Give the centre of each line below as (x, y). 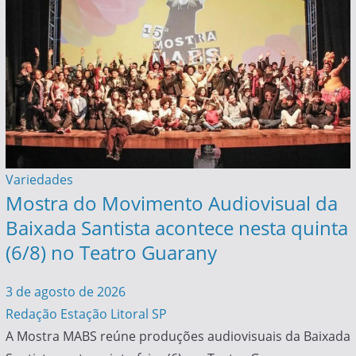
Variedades (39, 180)
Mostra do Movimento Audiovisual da (171, 203)
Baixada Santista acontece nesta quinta (176, 228)
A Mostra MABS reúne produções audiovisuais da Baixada (178, 337)
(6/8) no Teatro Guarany (111, 253)
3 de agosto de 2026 (65, 292)
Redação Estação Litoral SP (86, 314)
